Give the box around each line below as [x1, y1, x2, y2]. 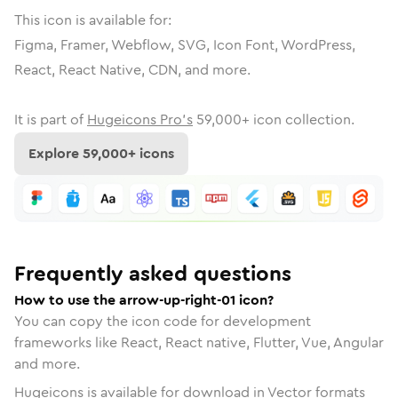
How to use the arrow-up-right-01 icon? [14, 289, 274, 310]
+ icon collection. [242, 109, 354, 130]
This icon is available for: [14, 10, 171, 30]
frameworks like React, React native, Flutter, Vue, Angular [14, 331, 384, 353]
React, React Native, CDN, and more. [14, 60, 251, 80]
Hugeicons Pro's [87, 109, 193, 130]
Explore [28, 143, 83, 163]
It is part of [14, 109, 84, 130]
